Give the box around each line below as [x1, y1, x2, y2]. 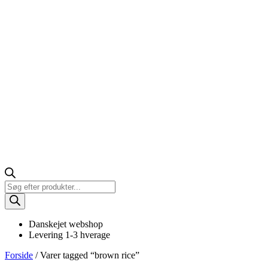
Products [4, 180, 37, 190]
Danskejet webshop [29, 219, 103, 229]
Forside [5, 250, 33, 260]
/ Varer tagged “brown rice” [33, 250, 139, 260]
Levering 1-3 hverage [29, 230, 110, 240]
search [4, 191, 28, 201]
